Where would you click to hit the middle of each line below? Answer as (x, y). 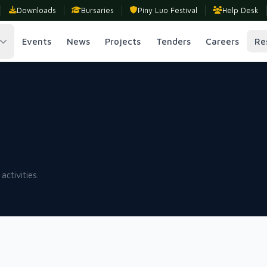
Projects (123, 41)
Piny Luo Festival (167, 10)
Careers (223, 41)
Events (37, 41)
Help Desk (241, 10)
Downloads (36, 10)
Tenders (173, 41)
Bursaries (98, 10)
